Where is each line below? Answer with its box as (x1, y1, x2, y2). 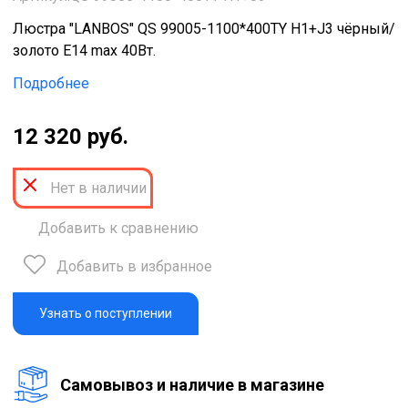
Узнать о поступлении (39, 306, 172, 321)
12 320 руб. (13, 124, 128, 150)
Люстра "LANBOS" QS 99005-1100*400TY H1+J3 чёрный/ (13, 20, 395, 38)
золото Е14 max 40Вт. (13, 42, 156, 60)
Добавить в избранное (56, 258, 212, 276)
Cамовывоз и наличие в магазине (60, 374, 324, 394)
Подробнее (13, 75, 89, 93)
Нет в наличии (50, 178, 147, 197)
